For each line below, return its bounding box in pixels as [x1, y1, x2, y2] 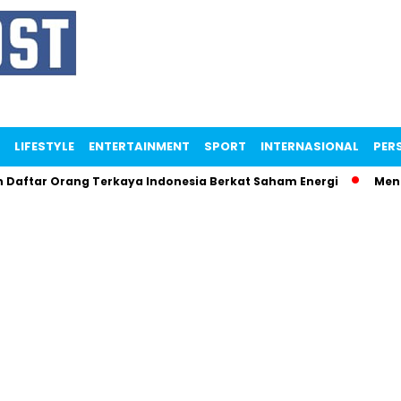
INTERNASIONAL [260, 138, 359, 155]
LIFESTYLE [14, 138, 74, 155]
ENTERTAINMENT [89, 138, 190, 155]
